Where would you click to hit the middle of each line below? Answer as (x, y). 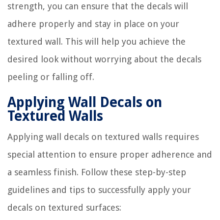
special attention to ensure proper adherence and (110, 154)
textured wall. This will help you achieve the (96, 41)
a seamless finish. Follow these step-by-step (97, 172)
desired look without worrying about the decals (104, 59)
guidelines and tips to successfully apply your (99, 190)
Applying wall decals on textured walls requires (103, 137)
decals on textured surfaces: (64, 207)
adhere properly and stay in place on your (93, 24)
